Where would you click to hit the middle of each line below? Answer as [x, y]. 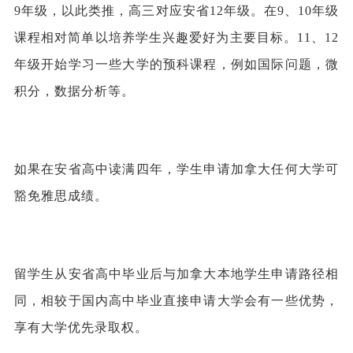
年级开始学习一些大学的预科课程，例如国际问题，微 [176, 64]
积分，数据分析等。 [76, 91]
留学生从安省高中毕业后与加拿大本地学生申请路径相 [176, 273]
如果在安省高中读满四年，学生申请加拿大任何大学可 [176, 169]
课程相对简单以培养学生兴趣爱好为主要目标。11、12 [176, 37]
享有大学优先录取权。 [81, 327]
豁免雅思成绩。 [67, 195]
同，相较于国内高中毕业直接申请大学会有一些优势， [176, 300]
